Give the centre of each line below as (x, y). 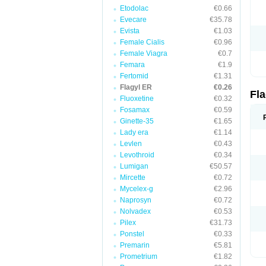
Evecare (133, 20)
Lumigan (134, 166)
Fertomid (134, 76)
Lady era (134, 132)
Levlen (131, 144)
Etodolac (134, 8)
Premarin (135, 245)
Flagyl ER (136, 87)
